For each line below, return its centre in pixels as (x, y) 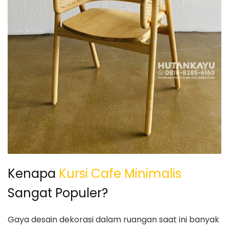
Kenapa (33, 173)
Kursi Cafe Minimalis (120, 173)
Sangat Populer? (58, 193)
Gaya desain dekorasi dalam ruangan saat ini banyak (113, 219)
